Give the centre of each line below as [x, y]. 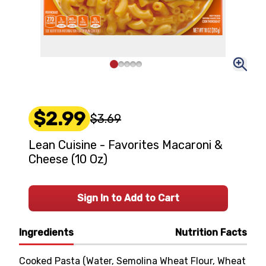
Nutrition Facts [211, 232]
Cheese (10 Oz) [68, 159]
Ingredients [46, 232]
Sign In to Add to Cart [128, 198]
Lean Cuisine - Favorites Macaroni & [126, 145]
